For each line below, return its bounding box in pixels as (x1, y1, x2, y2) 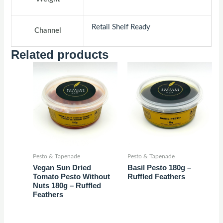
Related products (11, 47, 109, 61)
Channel (34, 26, 61, 34)
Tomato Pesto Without (33, 173, 111, 181)
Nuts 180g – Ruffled (33, 182, 102, 190)
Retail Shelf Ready (92, 23, 151, 31)
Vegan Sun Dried (33, 164, 92, 172)
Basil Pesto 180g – (127, 164, 191, 172)
